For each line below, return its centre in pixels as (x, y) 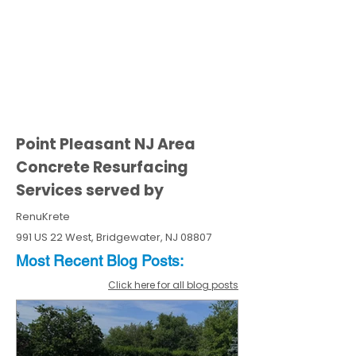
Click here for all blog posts (173, 285)
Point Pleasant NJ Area (106, 144)
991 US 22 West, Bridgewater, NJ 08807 (114, 237)
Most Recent (61, 261)
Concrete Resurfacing (102, 167)
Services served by (90, 190)
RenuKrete (43, 217)
